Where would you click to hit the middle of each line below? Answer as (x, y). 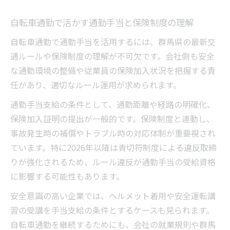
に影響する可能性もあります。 (67, 176)
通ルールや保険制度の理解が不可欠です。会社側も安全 (112, 56)
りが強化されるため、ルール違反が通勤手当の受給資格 (113, 162)
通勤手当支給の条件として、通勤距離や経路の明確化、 (113, 104)
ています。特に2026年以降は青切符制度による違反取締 (113, 148)
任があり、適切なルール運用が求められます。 (96, 85)
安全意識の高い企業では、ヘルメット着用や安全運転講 (113, 196)
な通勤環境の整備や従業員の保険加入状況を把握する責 (113, 71)
